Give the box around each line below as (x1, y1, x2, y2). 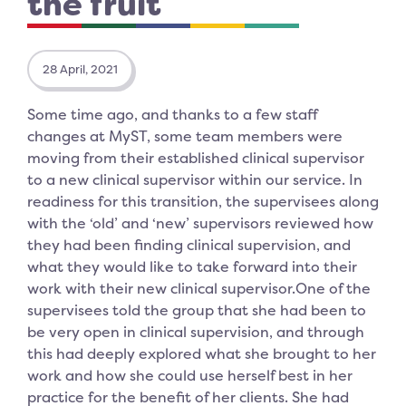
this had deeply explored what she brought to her (27, 343, 376, 363)
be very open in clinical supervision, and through (27, 321, 364, 342)
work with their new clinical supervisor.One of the (27, 277, 371, 298)
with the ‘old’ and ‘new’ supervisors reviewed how (27, 212, 373, 233)
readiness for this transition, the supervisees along (27, 190, 379, 211)
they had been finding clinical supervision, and (27, 234, 351, 255)
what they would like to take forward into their (27, 256, 357, 276)
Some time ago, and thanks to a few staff (27, 103, 317, 124)
